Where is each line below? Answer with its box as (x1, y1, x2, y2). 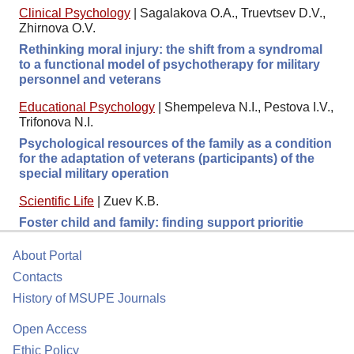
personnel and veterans (19, 72, 161, 86)
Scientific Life (19, 194, 94, 208)
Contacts (13, 270, 62, 284)
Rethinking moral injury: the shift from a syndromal (19, 42, 322, 56)
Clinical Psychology (19, 6, 130, 20)
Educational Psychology (19, 100, 155, 114)
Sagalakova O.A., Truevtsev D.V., (140, 6, 326, 20)
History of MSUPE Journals (13, 292, 166, 305)
